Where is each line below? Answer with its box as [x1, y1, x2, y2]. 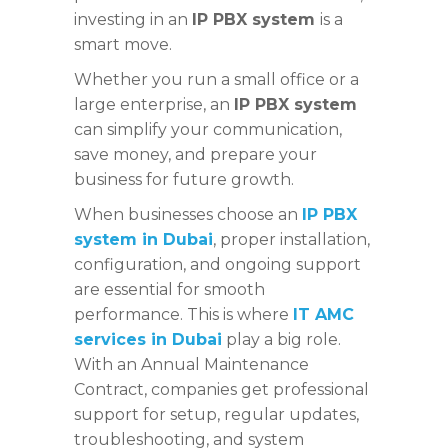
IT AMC [293, 304, 354, 324]
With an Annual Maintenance [74, 354, 309, 374]
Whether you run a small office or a [74, 69, 359, 89]
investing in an [74, 9, 192, 29]
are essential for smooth [74, 279, 265, 299]
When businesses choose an [74, 204, 298, 224]
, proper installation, [213, 229, 370, 249]
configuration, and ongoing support [74, 254, 361, 274]
